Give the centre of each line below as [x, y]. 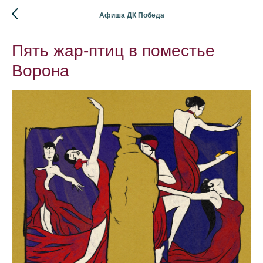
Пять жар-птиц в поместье [113, 51]
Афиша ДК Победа [131, 15]
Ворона [41, 71]
